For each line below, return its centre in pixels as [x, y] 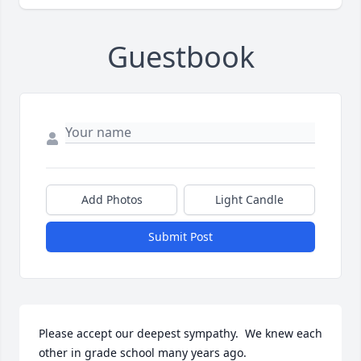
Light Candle [249, 200]
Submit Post [180, 237]
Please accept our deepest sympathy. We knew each [180, 334]
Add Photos [112, 200]
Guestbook [180, 57]
